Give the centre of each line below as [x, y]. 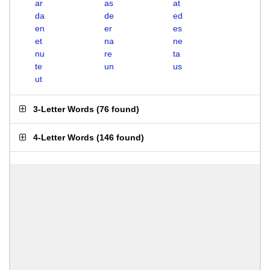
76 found [118, 109]
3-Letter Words [64, 109]
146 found [120, 137]
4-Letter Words [64, 137]
